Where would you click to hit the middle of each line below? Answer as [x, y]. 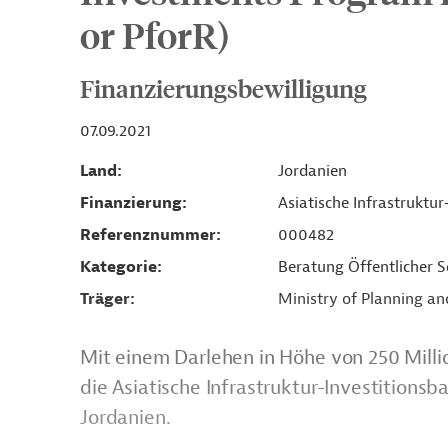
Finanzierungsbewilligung [223, 88]
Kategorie [118, 267]
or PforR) [155, 34]
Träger [105, 299]
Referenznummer [148, 235]
